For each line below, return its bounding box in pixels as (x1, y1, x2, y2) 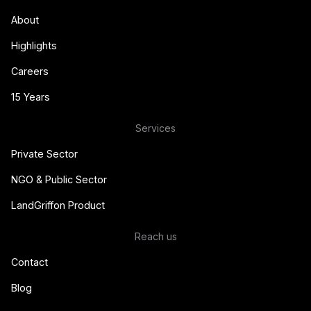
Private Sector (11, 147, 78, 160)
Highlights (11, 39, 57, 51)
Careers (11, 65, 49, 77)
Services (135, 121, 176, 134)
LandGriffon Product (11, 199, 105, 211)
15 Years (11, 90, 50, 103)
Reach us (134, 230, 177, 242)
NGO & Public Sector (11, 173, 107, 185)
